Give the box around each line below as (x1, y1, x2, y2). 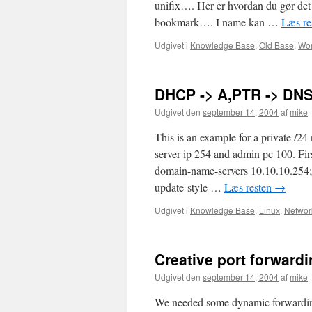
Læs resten (224, 180, 274, 194)
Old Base (259, 39, 294, 51)
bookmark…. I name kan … (155, 15, 281, 29)
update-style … (155, 180, 224, 194)
